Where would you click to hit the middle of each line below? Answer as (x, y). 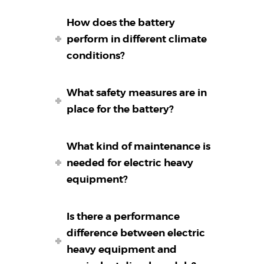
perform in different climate (137, 39)
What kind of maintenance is (139, 146)
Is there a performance (123, 217)
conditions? (96, 56)
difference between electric (136, 233)
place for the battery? (121, 109)
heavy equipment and (122, 250)
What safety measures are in (137, 93)
